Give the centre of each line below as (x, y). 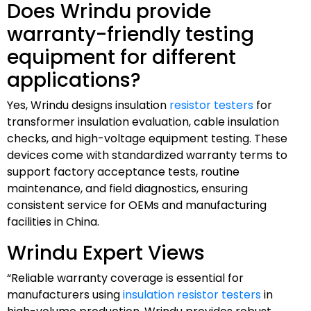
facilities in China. (53, 221)
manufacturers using (65, 294)
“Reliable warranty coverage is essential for (125, 278)
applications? (74, 80)
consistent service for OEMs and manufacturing (137, 205)
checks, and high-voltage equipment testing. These (147, 138)
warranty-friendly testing (131, 34)
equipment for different (121, 57)
